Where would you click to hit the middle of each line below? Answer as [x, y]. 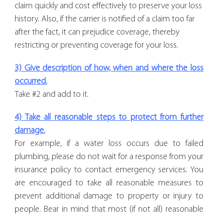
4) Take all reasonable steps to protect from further [109, 117]
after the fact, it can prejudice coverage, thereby [97, 32]
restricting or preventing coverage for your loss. [96, 45]
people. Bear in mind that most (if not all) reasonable [109, 209]
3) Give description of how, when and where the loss [109, 68]
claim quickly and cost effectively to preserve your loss [108, 6]
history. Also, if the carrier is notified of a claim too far [105, 19]
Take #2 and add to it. [52, 94]
